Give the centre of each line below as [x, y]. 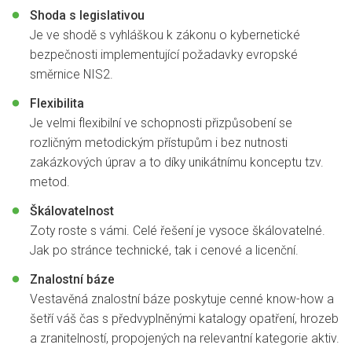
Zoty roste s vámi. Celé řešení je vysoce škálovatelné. [177, 230]
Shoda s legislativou [87, 16]
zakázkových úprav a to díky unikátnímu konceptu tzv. [176, 163]
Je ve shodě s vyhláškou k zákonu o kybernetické [165, 35]
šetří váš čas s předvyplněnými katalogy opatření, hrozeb [184, 318]
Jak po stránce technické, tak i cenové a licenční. [164, 250]
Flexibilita [57, 104]
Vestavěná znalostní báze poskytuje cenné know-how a [181, 299]
